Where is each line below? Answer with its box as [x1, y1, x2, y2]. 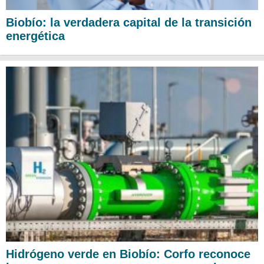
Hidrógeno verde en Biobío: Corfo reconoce [6, 247, 250, 260]
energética [6, 29, 65, 43]
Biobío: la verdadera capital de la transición [6, 16, 252, 29]
